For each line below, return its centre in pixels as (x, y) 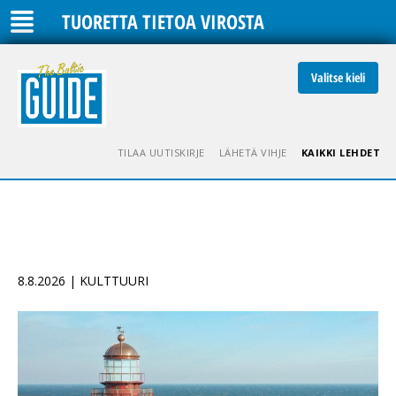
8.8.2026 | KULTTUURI (83, 280)
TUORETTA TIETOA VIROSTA (163, 22)
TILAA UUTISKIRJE (161, 152)
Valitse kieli (338, 77)
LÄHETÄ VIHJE (253, 152)
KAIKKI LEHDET (340, 152)
